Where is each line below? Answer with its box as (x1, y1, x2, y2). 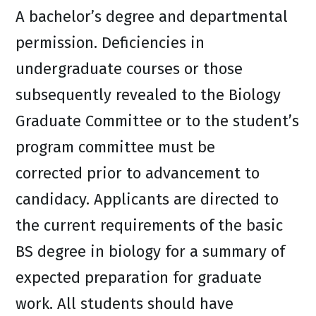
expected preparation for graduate (16, 268, 262, 287)
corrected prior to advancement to (16, 164, 260, 183)
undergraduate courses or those (16, 59, 243, 78)
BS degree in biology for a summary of (16, 242, 285, 261)
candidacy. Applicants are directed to (16, 190, 279, 209)
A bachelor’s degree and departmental (16, 7, 288, 26)
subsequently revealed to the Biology (16, 85, 281, 104)
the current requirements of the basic (16, 216, 283, 235)
